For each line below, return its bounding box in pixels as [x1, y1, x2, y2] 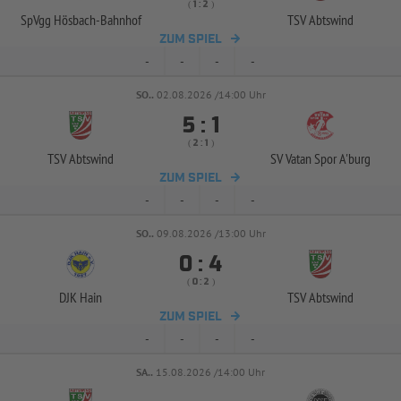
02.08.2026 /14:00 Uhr [156, 88, 266, 101]
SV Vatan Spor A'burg [270, 149, 371, 167]
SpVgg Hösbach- [20, 11, 100, 29]
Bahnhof [99, 11, 141, 29]
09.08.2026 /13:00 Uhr [156, 226, 266, 240]
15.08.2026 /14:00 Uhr [156, 365, 265, 379]
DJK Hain [59, 288, 102, 306]
